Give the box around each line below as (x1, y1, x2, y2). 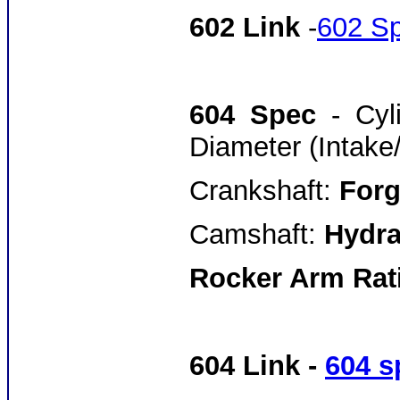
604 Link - (189, 350, 325, 381)
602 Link (189, 12, 300, 43)
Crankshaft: (189, 175, 339, 206)
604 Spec (189, 99, 332, 130)
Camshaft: (189, 219, 316, 250)
